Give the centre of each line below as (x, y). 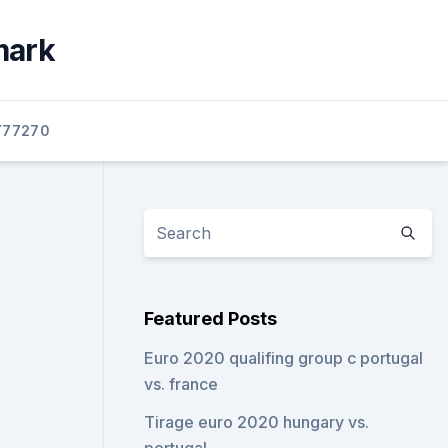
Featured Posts (211, 318)
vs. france (181, 384)
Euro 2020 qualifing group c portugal (284, 358)
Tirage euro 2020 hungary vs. (257, 422)
